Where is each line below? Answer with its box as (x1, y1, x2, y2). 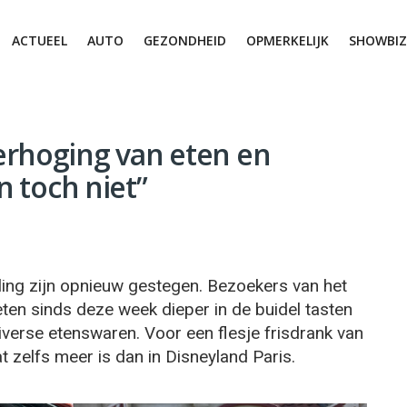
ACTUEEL (12, 32, 67, 49)
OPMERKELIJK (246, 32, 329, 49)
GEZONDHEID (144, 32, 226, 49)
